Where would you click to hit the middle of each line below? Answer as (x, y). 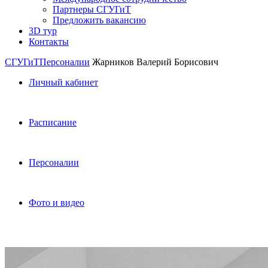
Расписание (53, 122)
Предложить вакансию (99, 20)
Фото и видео (57, 202)
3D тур (43, 31)
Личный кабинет (63, 82)
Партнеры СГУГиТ (92, 9)
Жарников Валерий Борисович (155, 62)
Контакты (49, 42)
